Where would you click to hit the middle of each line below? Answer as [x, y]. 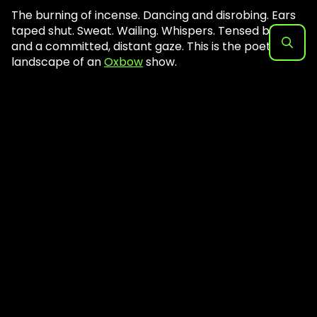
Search [288, 68]
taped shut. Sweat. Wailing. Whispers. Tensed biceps [155, 31]
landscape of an [58, 62]
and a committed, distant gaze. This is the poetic [146, 47]
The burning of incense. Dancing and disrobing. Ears [154, 16]
